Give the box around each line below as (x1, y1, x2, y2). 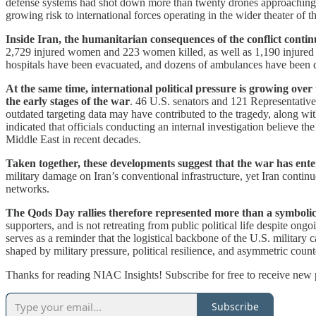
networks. (6, 182, 49, 195)
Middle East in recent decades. (6, 133, 141, 145)
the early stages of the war (6, 95, 130, 107)
